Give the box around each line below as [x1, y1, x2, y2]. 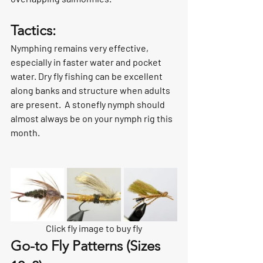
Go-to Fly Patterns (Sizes [11, 237, 164, 255]
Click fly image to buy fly [46, 222, 142, 234]
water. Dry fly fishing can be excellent [11, 70, 164, 82]
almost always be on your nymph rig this [11, 113, 174, 124]
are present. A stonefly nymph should [11, 99, 167, 110]
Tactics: [11, 22, 56, 39]
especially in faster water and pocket [11, 56, 163, 68]
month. [11, 127, 42, 139]
